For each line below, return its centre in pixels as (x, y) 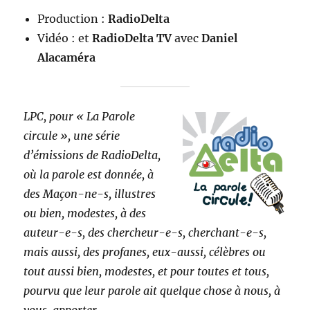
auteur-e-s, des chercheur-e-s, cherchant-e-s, (145, 232)
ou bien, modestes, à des (85, 213)
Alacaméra (67, 57)
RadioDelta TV (132, 38)
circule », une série (72, 135)
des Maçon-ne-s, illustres (90, 193)
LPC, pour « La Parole (80, 116)
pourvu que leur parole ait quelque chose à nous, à (152, 290)
